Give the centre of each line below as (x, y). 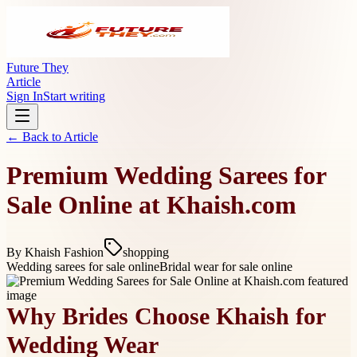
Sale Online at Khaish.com (151, 205)
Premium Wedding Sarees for (166, 176)
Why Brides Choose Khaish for (166, 317)
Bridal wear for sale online (226, 266)
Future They (37, 67)
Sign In (25, 96)
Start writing (74, 96)
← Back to (35, 137)
